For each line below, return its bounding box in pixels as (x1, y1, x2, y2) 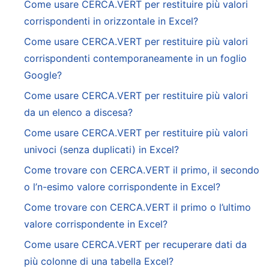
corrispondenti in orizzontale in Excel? (24, 15, 198, 28)
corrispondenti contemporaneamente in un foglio (24, 52, 247, 65)
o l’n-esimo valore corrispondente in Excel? (24, 181, 220, 193)
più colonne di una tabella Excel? (24, 255, 174, 268)
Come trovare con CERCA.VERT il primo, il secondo (24, 164, 259, 177)
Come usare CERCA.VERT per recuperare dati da (24, 238, 247, 251)
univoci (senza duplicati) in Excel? (24, 144, 179, 156)
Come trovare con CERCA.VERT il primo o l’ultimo (24, 201, 251, 214)
